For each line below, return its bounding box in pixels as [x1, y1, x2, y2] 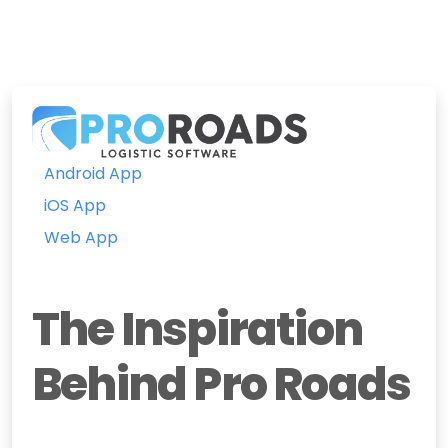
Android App [44, 161, 142, 185]
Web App [44, 225, 118, 249]
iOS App [44, 193, 106, 217]
